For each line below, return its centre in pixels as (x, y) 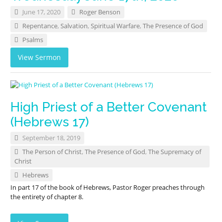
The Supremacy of (175, 152)
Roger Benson (100, 12)
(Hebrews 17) (50, 122)
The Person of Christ (52, 152)
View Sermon (40, 57)
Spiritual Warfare (115, 26)
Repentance (40, 26)
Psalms (33, 40)
